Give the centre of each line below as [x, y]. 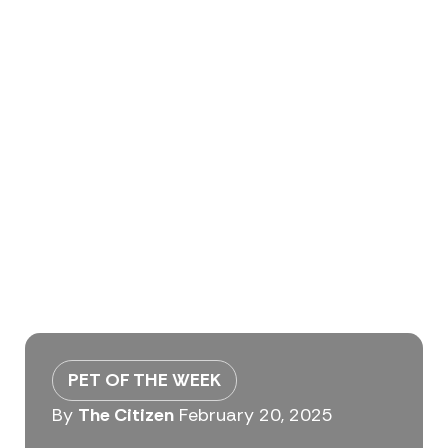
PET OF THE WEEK [144, 380]
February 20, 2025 [255, 415]
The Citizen [125, 415]
